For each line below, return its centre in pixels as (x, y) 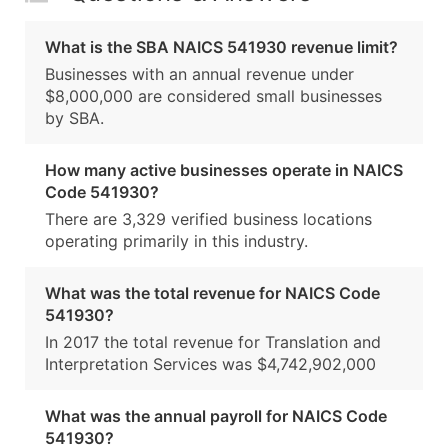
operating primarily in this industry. (176, 241)
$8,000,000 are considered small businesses (213, 96)
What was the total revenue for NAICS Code (212, 293)
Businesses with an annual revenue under (199, 74)
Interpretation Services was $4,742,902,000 (210, 364)
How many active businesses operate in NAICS (224, 170)
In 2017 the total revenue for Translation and (213, 342)
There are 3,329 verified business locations (208, 219)
